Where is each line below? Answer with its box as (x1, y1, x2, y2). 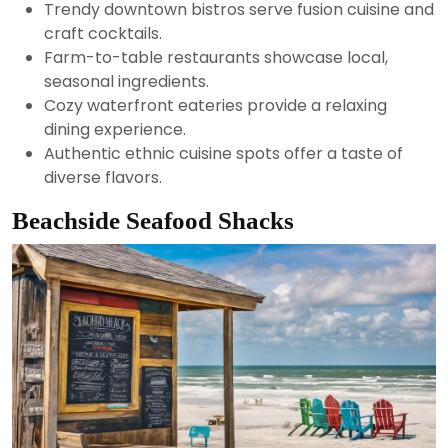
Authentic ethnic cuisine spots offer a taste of (44, 141, 403, 165)
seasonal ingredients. (44, 69, 209, 93)
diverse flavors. (44, 165, 162, 189)
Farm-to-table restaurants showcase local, (44, 45, 388, 69)
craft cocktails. (44, 21, 162, 45)
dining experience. (44, 117, 186, 141)
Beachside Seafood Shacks (12, 206, 294, 234)
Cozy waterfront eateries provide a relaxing (44, 93, 387, 117)
